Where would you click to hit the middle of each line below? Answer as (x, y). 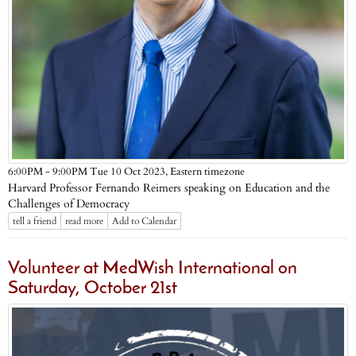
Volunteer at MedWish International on (153, 269)
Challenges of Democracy (69, 204)
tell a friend (35, 221)
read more (84, 221)
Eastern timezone (207, 172)
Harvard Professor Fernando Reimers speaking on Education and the (169, 188)
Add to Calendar (144, 221)
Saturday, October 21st (93, 288)
